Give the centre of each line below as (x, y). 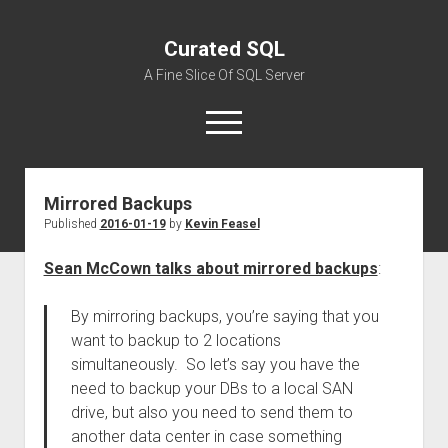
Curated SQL (224, 49)
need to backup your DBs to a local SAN (211, 388)
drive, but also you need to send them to (211, 412)
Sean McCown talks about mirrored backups (210, 268)
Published (71, 224)
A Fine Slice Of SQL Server (224, 75)
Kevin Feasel (222, 224)
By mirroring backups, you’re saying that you (224, 316)
